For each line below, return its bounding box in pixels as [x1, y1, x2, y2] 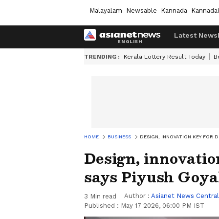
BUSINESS [108, 134, 131, 139]
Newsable [126, 6, 157, 14]
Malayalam [89, 6, 122, 14]
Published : [84, 202, 121, 209]
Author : [124, 192, 151, 199]
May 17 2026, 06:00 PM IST [121, 202, 204, 209]
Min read [88, 193, 116, 200]
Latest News [174, 31, 218, 39]
